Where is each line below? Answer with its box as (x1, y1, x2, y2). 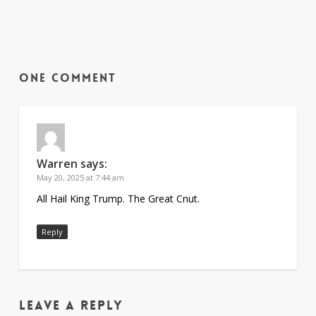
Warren (36, 155, 78, 171)
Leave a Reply (18, 296, 123, 314)
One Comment (18, 70, 116, 85)
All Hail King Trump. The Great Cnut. (36, 191, 200, 205)
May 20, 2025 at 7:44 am (36, 171, 124, 183)
